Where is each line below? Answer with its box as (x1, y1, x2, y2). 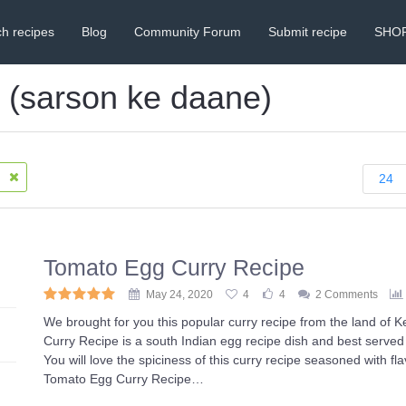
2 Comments (315, 288, 379, 301)
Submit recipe (268, 24, 348, 39)
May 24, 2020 (146, 288, 214, 301)
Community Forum (134, 24, 242, 39)
